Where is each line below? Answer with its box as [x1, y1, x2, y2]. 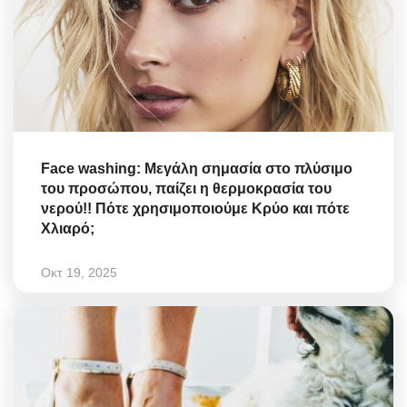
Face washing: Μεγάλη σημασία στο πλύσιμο [41, 160, 352, 176]
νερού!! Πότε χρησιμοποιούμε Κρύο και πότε [41, 200, 350, 216]
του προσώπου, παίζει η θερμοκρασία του [41, 180, 332, 196]
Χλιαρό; [41, 220, 94, 236]
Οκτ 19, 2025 [41, 264, 117, 280]
